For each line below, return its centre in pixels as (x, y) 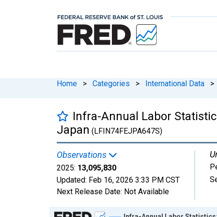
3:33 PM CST (157, 180)
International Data (175, 83)
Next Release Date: (90, 191)
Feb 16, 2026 (111, 180)
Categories (111, 83)
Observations (83, 155)
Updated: (73, 180)
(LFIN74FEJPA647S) (126, 131)
